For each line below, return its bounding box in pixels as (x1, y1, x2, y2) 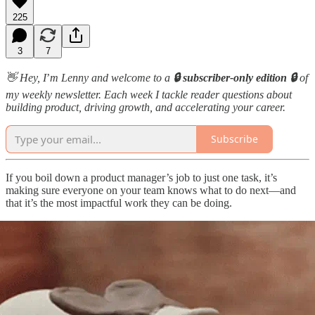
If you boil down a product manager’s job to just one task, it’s (6, 171, 277, 184)
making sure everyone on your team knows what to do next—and (6, 184, 296, 196)
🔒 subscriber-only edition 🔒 (170, 71, 300, 84)
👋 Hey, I (6, 71, 46, 84)
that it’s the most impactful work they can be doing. (6, 196, 232, 209)
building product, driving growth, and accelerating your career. (6, 101, 285, 113)
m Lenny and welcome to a (50, 71, 170, 84)
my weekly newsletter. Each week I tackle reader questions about (6, 88, 292, 101)
